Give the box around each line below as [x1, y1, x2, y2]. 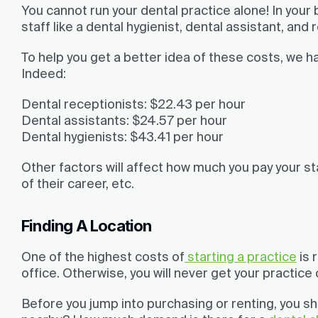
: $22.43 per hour [144, 97, 246, 111]
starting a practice [185, 248, 297, 264]
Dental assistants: [21, 113, 129, 128]
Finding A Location [21, 216, 152, 235]
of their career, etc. [21, 176, 134, 191]
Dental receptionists [21, 97, 144, 111]
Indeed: [21, 66, 66, 81]
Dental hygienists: [21, 129, 127, 144]
